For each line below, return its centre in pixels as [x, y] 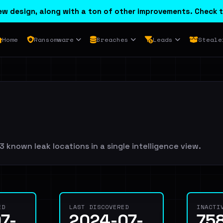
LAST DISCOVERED [99, 207]
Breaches [112, 40]
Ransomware [54, 40]
